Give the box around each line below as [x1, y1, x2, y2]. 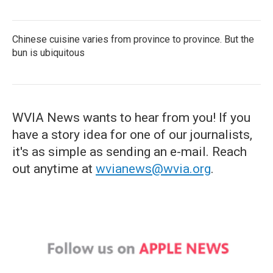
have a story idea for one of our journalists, [12, 127, 252, 142]
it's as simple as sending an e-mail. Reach [12, 144, 247, 159]
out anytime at [12, 161, 96, 176]
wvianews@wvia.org [96, 161, 211, 176]
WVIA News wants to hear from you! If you [12, 110, 250, 125]
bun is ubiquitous [12, 47, 85, 58]
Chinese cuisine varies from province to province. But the [12, 34, 254, 45]
